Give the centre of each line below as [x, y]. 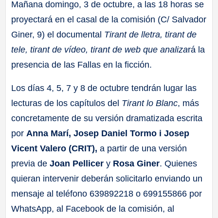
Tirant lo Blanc [150, 103]
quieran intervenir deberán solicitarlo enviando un [107, 179]
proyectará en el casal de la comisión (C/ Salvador [109, 20]
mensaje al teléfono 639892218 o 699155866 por [107, 194]
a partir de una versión [142, 149]
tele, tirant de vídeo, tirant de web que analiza [100, 50]
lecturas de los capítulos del [67, 103]
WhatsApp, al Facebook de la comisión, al [93, 209]
